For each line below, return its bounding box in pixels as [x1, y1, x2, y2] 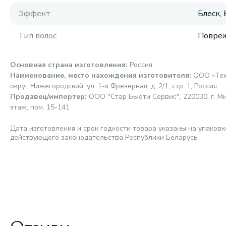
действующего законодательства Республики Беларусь [10, 133, 198, 142]
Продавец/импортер [10, 92, 85, 101]
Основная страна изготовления [10, 60, 126, 70]
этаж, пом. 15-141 [10, 102, 70, 112]
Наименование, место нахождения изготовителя [10, 71, 189, 80]
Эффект [18, 8, 50, 19]
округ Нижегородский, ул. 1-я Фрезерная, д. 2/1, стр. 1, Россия [10, 81, 217, 91]
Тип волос [18, 30, 56, 41]
